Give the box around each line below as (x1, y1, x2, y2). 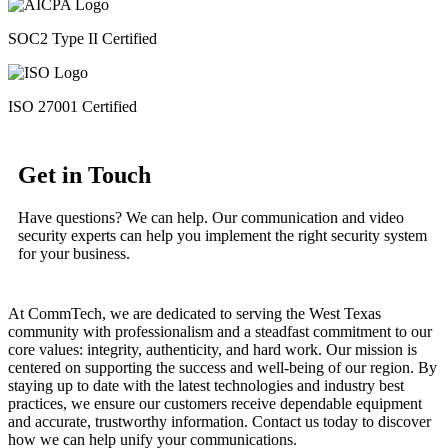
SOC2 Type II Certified (8, 29, 157, 47)
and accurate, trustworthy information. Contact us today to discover (8, 412, 431, 430)
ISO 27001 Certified (8, 97, 137, 115)
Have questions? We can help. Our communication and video (18, 208, 404, 226)
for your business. (18, 244, 130, 262)
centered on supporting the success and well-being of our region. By (8, 358, 437, 376)
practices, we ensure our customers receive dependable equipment (8, 394, 422, 412)
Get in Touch (18, 161, 151, 188)
